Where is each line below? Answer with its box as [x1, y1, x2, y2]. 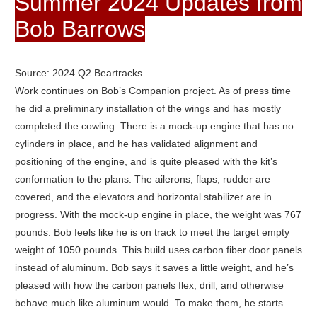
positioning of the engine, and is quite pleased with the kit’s [14, 156, 277, 168]
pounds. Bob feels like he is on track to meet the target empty [14, 226, 289, 238]
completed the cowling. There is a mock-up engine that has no [14, 120, 294, 132]
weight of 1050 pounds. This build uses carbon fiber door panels [14, 244, 302, 256]
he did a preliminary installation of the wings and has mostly [14, 103, 281, 115]
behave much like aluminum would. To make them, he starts [14, 297, 283, 309]
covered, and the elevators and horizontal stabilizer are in [14, 191, 272, 203]
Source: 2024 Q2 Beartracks [14, 67, 142, 79]
